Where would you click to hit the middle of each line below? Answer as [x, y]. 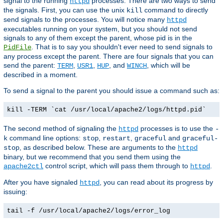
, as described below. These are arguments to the [99, 148]
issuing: [15, 192]
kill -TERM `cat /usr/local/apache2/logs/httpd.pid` [107, 110]
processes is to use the [177, 129]
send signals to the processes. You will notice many [85, 20]
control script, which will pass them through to [117, 166]
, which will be [168, 65]
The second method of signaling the [61, 129]
